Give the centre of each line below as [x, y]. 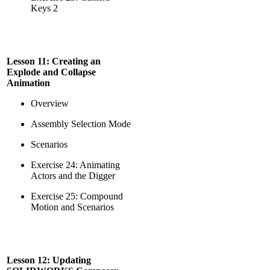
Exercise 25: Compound [77, 196]
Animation [28, 83]
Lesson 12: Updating [49, 260]
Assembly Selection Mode [81, 124]
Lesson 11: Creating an [54, 61]
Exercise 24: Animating [75, 165]
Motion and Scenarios [72, 207]
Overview [50, 103]
